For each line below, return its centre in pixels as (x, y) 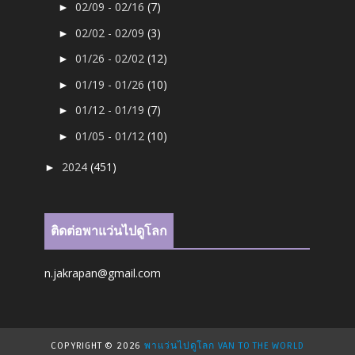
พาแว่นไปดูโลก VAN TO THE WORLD (224, 346)
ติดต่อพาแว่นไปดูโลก (109, 232)
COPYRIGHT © (84, 346)
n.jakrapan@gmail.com (103, 273)
